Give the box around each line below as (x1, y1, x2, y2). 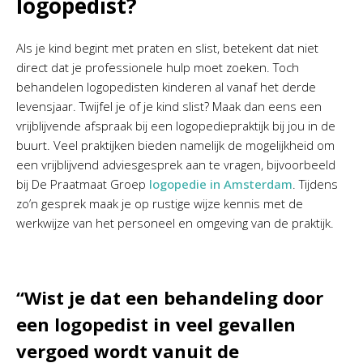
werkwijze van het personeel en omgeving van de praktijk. (16, 215, 334, 231)
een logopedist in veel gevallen (16, 312, 296, 336)
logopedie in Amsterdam (149, 176, 293, 192)
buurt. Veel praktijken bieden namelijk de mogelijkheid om (16, 137, 335, 153)
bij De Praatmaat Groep (16, 176, 149, 192)
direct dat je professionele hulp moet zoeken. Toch (16, 59, 299, 75)
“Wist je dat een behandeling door (16, 285, 323, 310)
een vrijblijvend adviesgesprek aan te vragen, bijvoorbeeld (16, 156, 335, 173)
